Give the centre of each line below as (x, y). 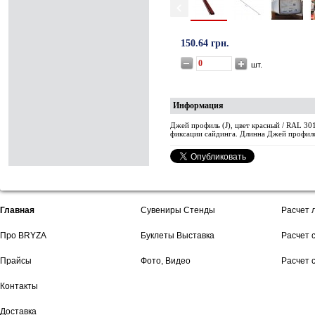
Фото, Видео (166, 261)
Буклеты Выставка (178, 236)
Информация (198, 105)
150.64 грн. (205, 43)
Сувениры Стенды (178, 210)
